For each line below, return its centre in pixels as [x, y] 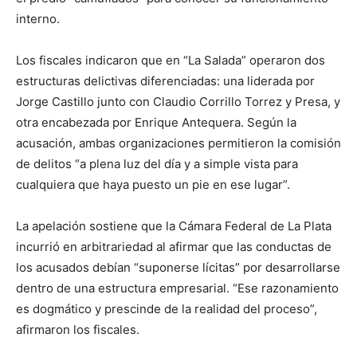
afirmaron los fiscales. [78, 330]
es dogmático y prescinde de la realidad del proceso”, [167, 309]
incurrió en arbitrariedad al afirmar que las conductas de [174, 247]
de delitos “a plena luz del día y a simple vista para [157, 164]
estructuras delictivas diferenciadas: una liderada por [165, 81]
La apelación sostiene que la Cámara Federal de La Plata [174, 226]
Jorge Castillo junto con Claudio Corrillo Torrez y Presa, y [178, 102]
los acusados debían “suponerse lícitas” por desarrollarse [178, 268]
